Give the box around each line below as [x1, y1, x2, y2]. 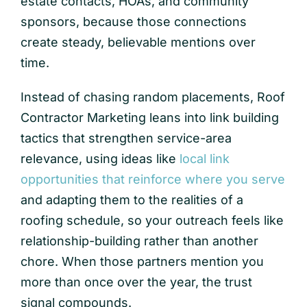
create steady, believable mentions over [20, 35, 256, 50]
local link [179, 151, 230, 167]
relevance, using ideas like [20, 151, 180, 167]
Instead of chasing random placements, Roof [20, 90, 285, 105]
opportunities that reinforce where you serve [20, 172, 285, 187]
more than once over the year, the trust [20, 275, 252, 290]
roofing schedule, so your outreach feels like [20, 213, 284, 228]
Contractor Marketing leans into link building [20, 110, 279, 125]
